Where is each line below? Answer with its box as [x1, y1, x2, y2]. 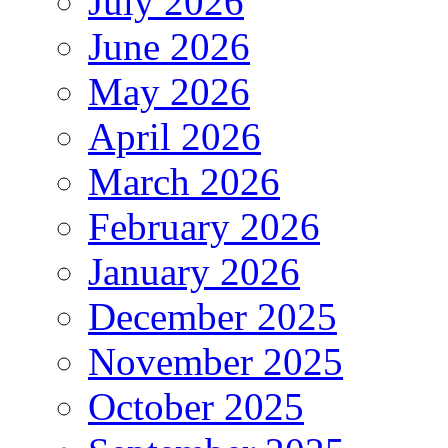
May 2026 [88, 70, 250, 114]
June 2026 [88, 25, 250, 69]
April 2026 [88, 115, 261, 159]
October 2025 [88, 385, 304, 429]
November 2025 [88, 340, 343, 384]
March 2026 [88, 160, 280, 204]
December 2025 [88, 295, 337, 339]
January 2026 [88, 250, 300, 294]
